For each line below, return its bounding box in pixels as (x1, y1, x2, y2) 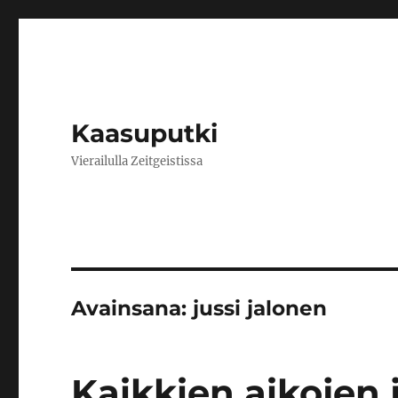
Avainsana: (71, 296, 194, 321)
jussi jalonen (193, 296, 328, 321)
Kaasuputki (71, 118, 219, 148)
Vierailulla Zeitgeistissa (71, 154, 203, 169)
